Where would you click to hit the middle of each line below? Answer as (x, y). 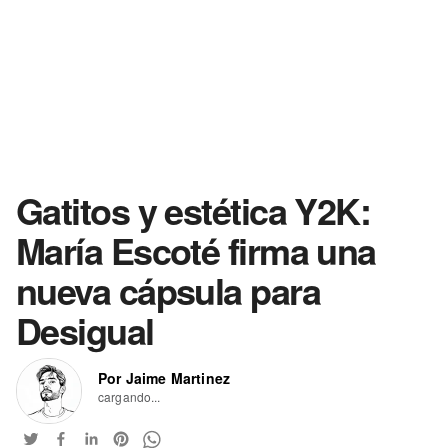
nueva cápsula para (168, 290)
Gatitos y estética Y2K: (193, 210)
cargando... (129, 396)
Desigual (85, 330)
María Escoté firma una (196, 250)
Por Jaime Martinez (164, 378)
